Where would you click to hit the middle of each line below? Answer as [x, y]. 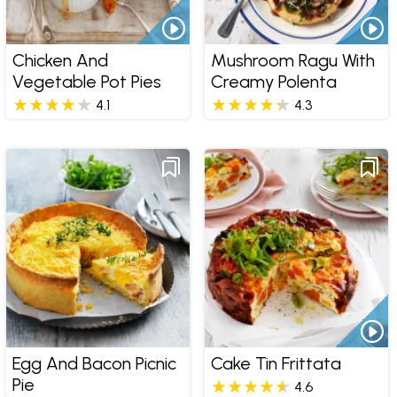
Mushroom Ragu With [292, 61]
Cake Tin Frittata [276, 364]
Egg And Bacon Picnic [94, 364]
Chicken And [60, 61]
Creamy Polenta [273, 82]
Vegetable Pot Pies [86, 82]
